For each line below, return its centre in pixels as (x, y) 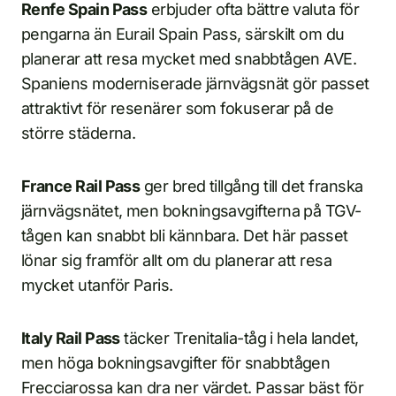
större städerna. (79, 133)
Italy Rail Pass (71, 338)
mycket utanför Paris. (97, 285)
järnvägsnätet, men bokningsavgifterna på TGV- (191, 211)
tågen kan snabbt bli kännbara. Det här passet (185, 236)
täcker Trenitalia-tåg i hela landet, (239, 338)
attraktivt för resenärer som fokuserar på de (178, 108)
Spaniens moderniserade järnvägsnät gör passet (195, 84)
